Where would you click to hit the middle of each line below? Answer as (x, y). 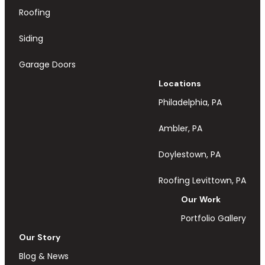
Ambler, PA (180, 129)
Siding (31, 39)
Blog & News (44, 256)
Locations (180, 84)
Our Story (40, 237)
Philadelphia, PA (190, 103)
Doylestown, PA (190, 155)
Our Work (201, 200)
